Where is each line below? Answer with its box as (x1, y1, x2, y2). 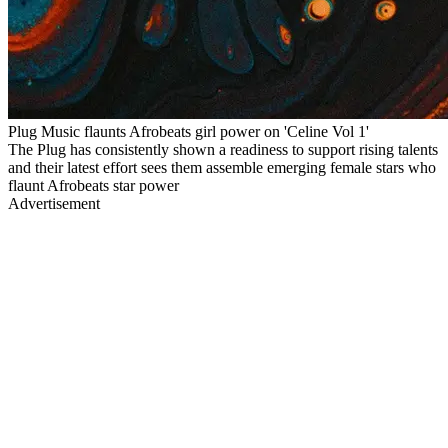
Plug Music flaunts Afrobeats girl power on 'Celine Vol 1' (8, 122, 369, 140)
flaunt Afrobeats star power (8, 176, 179, 194)
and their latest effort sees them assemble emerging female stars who (8, 158, 436, 176)
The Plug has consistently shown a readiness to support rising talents (8, 140, 438, 158)
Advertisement (8, 194, 100, 212)
